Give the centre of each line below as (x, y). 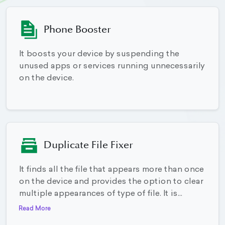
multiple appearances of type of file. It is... (100, 194)
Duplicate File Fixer (88, 145)
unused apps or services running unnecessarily (111, 67)
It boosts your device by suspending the (99, 54)
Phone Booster (77, 30)
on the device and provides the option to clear (111, 182)
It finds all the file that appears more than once (111, 170)
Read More (35, 208)
